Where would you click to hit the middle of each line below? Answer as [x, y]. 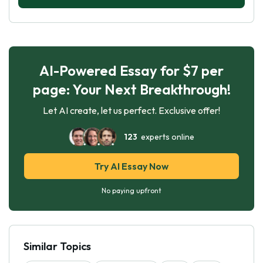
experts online [166, 136]
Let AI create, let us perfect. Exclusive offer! [131, 110]
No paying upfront [131, 190]
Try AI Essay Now [131, 166]
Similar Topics [57, 246]
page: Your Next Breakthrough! [131, 89]
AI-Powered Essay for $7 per [131, 70]
